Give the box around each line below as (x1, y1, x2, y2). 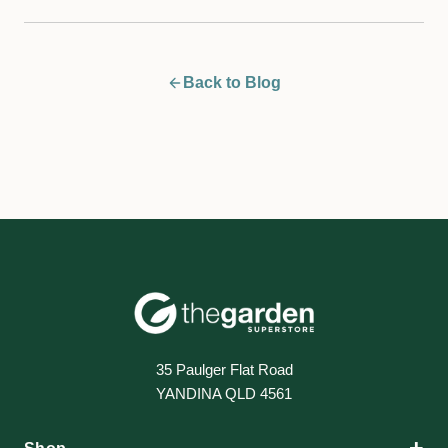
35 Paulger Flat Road (155, 361, 293, 379)
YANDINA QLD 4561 (156, 385, 292, 403)
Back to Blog (183, 74, 281, 91)
